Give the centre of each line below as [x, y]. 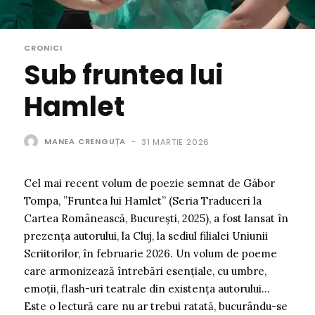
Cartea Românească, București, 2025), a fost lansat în [156, 218]
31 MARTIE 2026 [176, 142]
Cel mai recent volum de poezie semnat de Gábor [149, 183]
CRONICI [43, 48]
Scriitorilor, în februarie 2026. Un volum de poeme [150, 253]
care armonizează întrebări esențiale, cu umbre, [145, 271]
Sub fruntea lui [124, 75]
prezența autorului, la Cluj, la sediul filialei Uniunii [146, 236]
